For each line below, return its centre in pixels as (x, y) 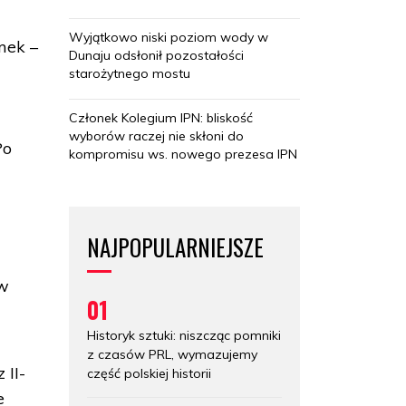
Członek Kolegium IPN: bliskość (161, 117)
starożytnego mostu (130, 73)
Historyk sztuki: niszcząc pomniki (184, 335)
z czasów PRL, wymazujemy (172, 354)
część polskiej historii (149, 373)
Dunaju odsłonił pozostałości (156, 55)
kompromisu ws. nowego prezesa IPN (183, 154)
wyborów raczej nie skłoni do (156, 135)
